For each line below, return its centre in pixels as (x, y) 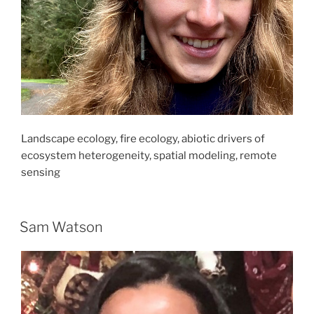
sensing (41, 172)
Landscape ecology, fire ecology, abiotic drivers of (143, 138)
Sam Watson (61, 227)
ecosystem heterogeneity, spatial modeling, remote (149, 155)
